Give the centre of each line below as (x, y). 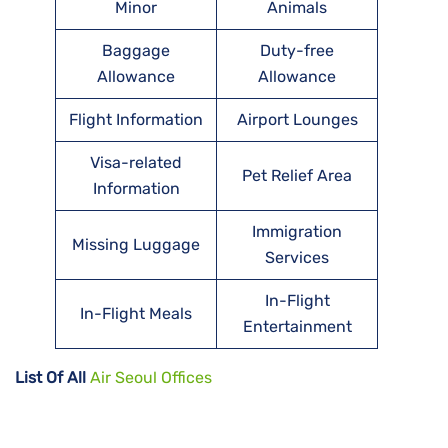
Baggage (136, 51)
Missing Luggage (136, 245)
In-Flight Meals (136, 314)
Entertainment (297, 327)
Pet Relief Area (297, 176)
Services (297, 258)
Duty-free (297, 51)
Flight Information (136, 120)
